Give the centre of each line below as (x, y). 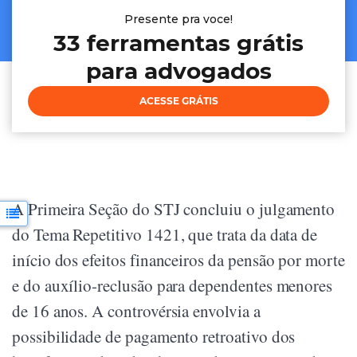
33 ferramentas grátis (178, 43)
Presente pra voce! (178, 20)
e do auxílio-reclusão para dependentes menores (173, 286)
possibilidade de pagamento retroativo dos (154, 337)
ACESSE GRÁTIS (178, 101)
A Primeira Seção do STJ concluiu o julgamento (174, 209)
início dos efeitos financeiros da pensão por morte (178, 260)
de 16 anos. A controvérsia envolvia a (136, 311)
